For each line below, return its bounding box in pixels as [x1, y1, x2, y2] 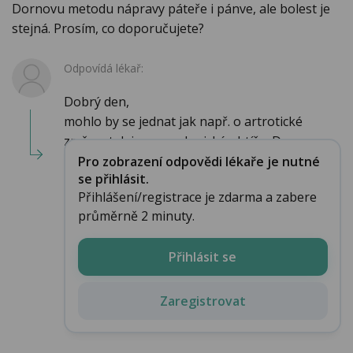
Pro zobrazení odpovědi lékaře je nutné [77, 152, 320, 170]
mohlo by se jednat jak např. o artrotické [64, 113, 303, 131]
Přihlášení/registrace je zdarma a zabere [77, 188, 317, 206]
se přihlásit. [77, 169, 149, 188]
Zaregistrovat [159, 292, 246, 310]
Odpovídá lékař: [64, 61, 143, 76]
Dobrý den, [64, 93, 129, 111]
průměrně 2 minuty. [77, 206, 195, 225]
